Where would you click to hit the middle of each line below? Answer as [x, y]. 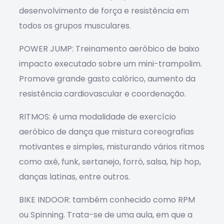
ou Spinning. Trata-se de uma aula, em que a [105, 215]
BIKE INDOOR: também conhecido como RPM [107, 200]
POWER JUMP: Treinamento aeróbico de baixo [109, 49]
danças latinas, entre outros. [74, 177]
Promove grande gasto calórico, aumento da [107, 79]
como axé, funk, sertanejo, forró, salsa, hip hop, [110, 162]
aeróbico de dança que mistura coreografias [106, 132]
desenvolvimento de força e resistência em [104, 11]
